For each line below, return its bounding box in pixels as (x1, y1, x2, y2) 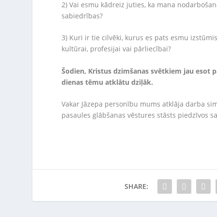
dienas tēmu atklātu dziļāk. (62, 77, 155, 87)
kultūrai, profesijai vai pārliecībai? (62, 44, 171, 54)
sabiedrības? (62, 11, 103, 20)
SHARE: (124, 182, 149, 191)
